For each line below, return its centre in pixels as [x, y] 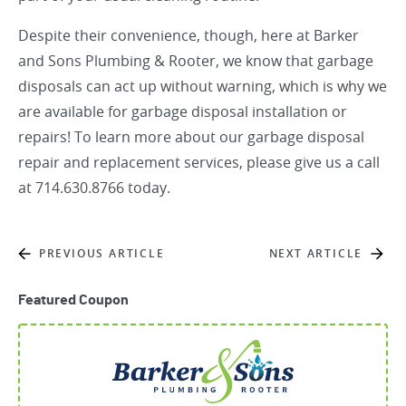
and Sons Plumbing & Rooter [117, 61]
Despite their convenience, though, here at [166, 36]
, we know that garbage [295, 61]
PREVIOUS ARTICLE [101, 254]
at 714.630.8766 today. [94, 188]
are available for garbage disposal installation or [183, 112]
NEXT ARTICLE [316, 254]
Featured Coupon [73, 300]
